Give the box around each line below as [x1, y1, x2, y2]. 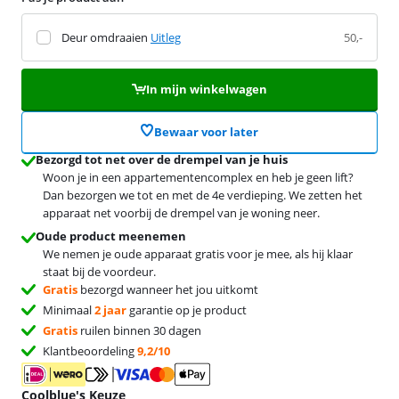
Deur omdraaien [61, 28, 148, 45]
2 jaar [94, 301, 126, 318]
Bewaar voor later [154, 123, 259, 140]
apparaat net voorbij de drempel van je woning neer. [43, 204, 320, 221]
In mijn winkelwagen [145, 80, 267, 97]
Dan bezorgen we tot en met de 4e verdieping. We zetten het [43, 186, 362, 203]
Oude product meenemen [36, 227, 186, 244]
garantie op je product [126, 301, 247, 318]
